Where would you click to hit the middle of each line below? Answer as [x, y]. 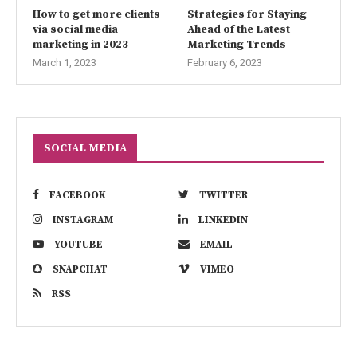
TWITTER [224, 196]
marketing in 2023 [80, 45]
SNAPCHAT [80, 270]
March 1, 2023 [65, 63]
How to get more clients [96, 15]
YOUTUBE [78, 245]
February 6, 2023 [224, 63]
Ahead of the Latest [238, 30]
